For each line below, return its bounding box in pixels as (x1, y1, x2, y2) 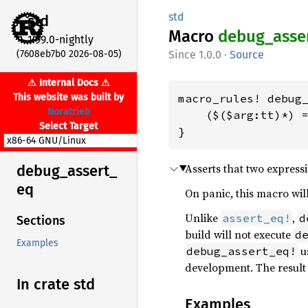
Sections (16, 213, 65, 229)
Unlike (185, 210, 221, 225)
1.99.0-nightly (27, 32, 93, 46)
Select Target (39, 120, 98, 132)
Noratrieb (47, 105, 90, 118)
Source (230, 48, 264, 61)
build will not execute (185, 227, 294, 242)
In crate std (16, 275, 95, 294)
